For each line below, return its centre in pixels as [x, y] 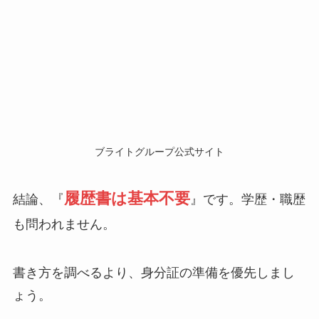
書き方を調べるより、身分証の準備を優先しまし [153, 272]
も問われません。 [64, 225]
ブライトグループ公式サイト [159, 152]
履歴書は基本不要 [127, 199]
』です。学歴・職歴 [247, 200]
